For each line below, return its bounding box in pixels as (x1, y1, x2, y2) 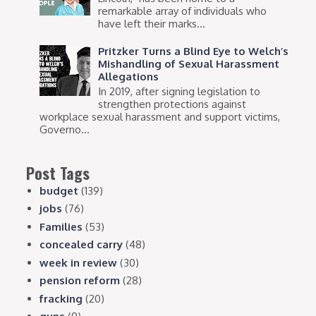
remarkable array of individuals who (98, 4, 267, 18)
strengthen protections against (98, 97, 247, 111)
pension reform (39, 274, 121, 288)
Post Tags (26, 162, 90, 185)
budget (39, 183, 79, 197)
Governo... (39, 122, 90, 136)
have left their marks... (98, 16, 206, 30)
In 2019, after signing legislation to (98, 84, 261, 98)
